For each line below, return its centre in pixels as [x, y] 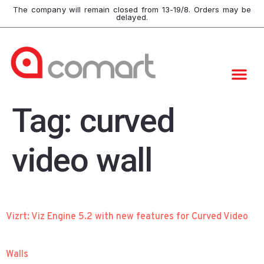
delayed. [132, 17]
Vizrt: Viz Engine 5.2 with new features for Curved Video [127, 217]
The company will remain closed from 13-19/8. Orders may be [132, 9]
